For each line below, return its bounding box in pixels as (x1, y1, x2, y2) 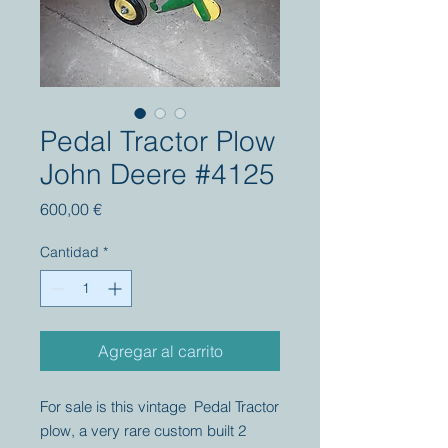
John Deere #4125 (40, 157, 275, 191)
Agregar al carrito (97, 341, 223, 361)
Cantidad (40, 243, 99, 261)
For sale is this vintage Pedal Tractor (40, 397, 279, 416)
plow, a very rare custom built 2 (40, 421, 246, 440)
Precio (101, 198, 147, 218)
